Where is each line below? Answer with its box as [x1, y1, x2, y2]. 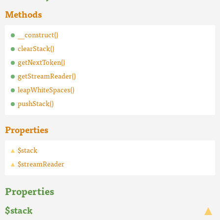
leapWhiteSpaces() [18, 84, 74, 95]
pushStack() [18, 98, 54, 109]
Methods [5, 7, 42, 21]
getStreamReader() [18, 70, 76, 81]
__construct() [18, 29, 58, 40]
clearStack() [18, 43, 54, 54]
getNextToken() [18, 56, 65, 67]
